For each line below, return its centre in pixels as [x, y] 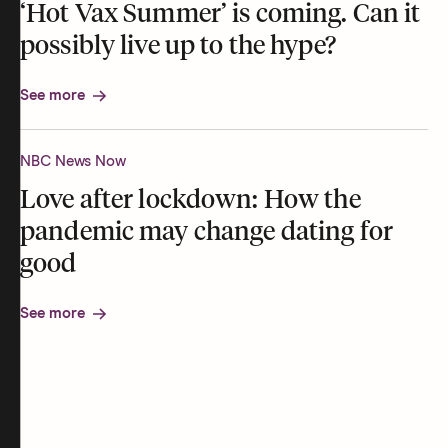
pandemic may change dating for [206, 233]
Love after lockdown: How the [190, 201]
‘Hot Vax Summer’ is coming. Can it [220, 15]
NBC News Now [73, 162]
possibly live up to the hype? [178, 47]
